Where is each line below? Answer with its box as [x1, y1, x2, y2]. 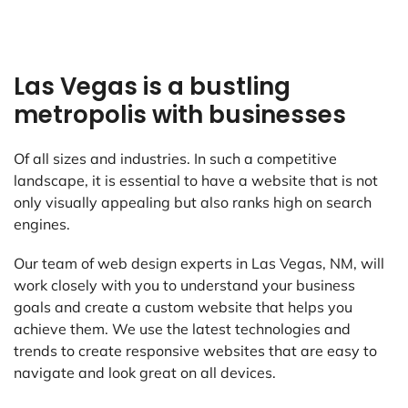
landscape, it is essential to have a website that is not [14, 171, 378, 190]
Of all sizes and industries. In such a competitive [14, 149, 337, 168]
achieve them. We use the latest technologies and [14, 320, 351, 339]
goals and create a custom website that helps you [14, 298, 352, 317]
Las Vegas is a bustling [14, 70, 291, 104]
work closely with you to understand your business [14, 276, 355, 295]
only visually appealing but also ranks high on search [14, 193, 372, 212]
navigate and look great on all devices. [14, 363, 276, 382]
